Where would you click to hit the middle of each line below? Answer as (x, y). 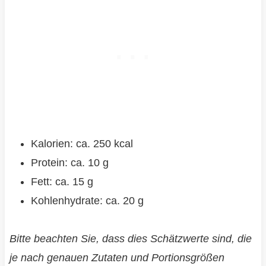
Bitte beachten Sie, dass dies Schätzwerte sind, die (130, 239)
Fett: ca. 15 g (62, 182)
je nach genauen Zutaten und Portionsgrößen (117, 258)
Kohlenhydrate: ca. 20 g (87, 201)
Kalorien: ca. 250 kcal (82, 144)
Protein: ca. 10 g (69, 163)
